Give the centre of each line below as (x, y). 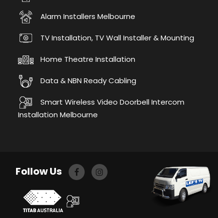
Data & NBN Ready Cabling (87, 80)
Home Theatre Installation (87, 59)
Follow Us (39, 172)
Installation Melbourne (58, 115)
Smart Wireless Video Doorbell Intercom (111, 102)
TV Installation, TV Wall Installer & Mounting (116, 37)
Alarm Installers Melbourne (87, 16)
